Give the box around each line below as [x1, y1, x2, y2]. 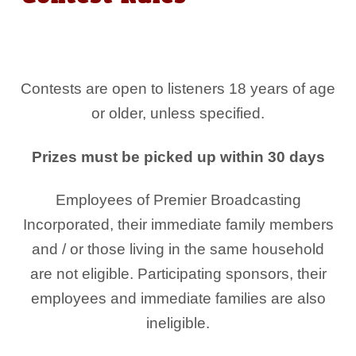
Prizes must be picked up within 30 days [31, 147, 325, 165]
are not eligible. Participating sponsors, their [29, 265, 327, 283]
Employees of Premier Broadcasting [55, 191, 301, 209]
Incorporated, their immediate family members [22, 215, 334, 234]
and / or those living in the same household [32, 240, 324, 258]
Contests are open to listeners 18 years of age [21, 79, 335, 98]
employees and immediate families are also [30, 289, 326, 308]
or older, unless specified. [91, 104, 265, 122]
